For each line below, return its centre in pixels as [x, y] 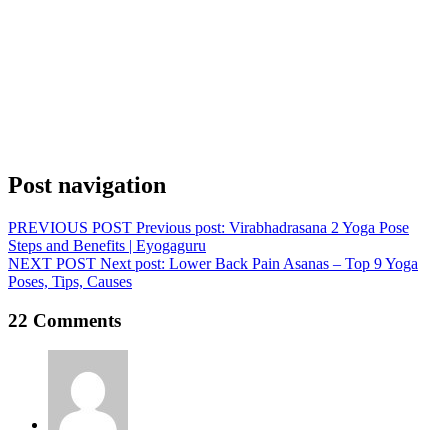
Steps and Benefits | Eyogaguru [107, 245]
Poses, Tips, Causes [70, 281]
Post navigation [87, 184]
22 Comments [64, 320]
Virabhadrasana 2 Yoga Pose [319, 227]
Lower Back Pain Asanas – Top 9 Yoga [293, 263]
